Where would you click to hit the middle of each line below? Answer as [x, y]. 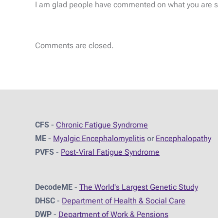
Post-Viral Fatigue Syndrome [110, 152]
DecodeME [54, 187]
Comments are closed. [74, 46]
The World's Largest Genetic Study [139, 187]
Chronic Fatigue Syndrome [102, 125]
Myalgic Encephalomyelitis [99, 139]
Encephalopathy [183, 139]
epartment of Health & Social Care [126, 201]
